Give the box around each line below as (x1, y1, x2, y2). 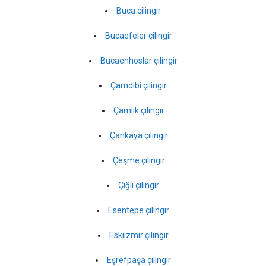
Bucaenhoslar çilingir (100, 55, 178, 65)
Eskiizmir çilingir (109, 230, 169, 240)
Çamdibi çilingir (110, 80, 167, 90)
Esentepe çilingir (108, 205, 169, 215)
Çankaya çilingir (109, 130, 168, 140)
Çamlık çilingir (113, 105, 164, 115)
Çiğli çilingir (118, 180, 159, 190)
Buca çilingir (116, 5, 161, 15)
